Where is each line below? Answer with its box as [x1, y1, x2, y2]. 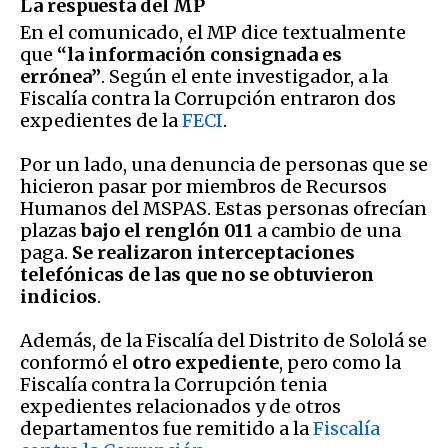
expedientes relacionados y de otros [20, 394, 341, 418]
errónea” [20, 64, 101, 88]
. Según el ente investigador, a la [101, 64, 388, 88]
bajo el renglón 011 [77, 218, 253, 242]
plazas [20, 218, 77, 242]
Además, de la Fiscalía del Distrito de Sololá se [20, 328, 427, 352]
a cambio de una [253, 218, 401, 242]
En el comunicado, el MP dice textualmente [20, 20, 406, 44]
